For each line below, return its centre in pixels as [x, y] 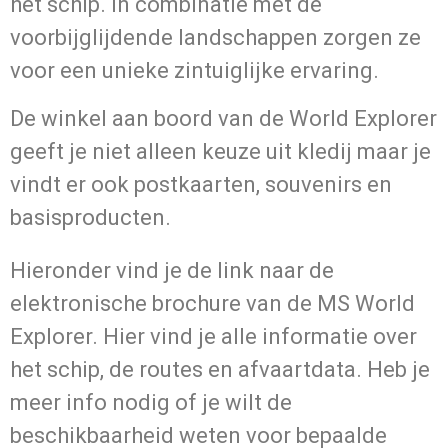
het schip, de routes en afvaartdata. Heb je [220, 369]
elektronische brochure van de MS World [212, 303]
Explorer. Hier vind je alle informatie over [213, 336]
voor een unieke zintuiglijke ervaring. [194, 71]
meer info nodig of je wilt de [151, 402]
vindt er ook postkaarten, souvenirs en [201, 184]
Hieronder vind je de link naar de [172, 270]
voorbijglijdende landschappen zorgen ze [215, 38]
